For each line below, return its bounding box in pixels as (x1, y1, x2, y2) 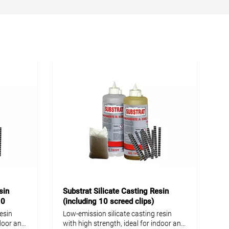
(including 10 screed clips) (63, 196, 154, 206)
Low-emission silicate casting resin (63, 209, 172, 218)
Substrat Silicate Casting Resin (63, 186, 169, 196)
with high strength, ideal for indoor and (63, 219, 185, 227)
